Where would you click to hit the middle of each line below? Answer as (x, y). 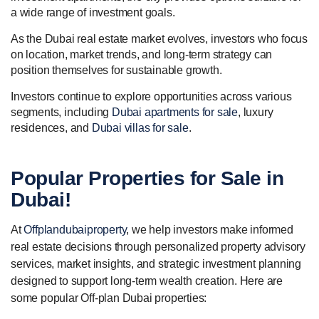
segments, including (62, 113)
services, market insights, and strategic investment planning (156, 264)
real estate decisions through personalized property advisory (158, 247)
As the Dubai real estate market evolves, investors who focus (159, 39)
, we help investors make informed (210, 230)
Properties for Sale (175, 179)
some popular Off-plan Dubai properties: (109, 298)
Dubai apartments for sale (175, 113)
